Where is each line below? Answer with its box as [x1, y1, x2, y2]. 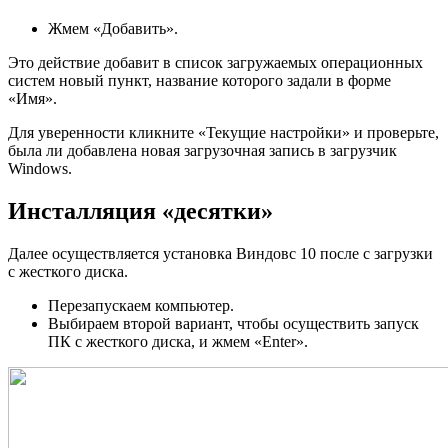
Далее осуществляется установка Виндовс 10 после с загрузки [8, 245, 433, 263]
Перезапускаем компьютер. [48, 297, 234, 315]
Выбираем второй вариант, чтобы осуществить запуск [48, 315, 419, 333]
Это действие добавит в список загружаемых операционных [8, 54, 423, 72]
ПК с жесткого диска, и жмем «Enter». [48, 333, 308, 351]
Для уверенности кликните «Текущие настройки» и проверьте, [8, 124, 439, 142]
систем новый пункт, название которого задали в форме [8, 72, 391, 90]
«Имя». [8, 90, 57, 108]
